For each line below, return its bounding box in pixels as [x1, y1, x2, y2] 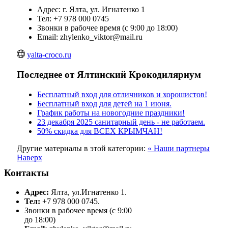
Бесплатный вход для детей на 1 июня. [37, 99, 172, 108]
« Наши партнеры [148, 144, 210, 153]
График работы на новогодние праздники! [37, 108, 185, 117]
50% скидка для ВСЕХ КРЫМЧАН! [37, 126, 162, 135]
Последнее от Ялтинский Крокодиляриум [17, 69, 201, 80]
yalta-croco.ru [27, 50, 71, 60]
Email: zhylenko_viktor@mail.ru [37, 33, 142, 42]
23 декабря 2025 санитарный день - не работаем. [37, 117, 205, 126]
